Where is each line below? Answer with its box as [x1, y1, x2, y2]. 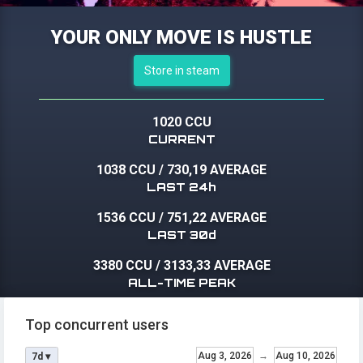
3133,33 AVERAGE [163, 258, 271, 274]
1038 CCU [96, 162, 156, 178]
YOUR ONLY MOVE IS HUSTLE [51, 26, 312, 49]
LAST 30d [147, 228, 216, 242]
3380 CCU [92, 258, 152, 274]
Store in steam [143, 64, 220, 78]
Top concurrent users [25, 316, 169, 334]
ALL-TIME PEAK [127, 275, 236, 290]
